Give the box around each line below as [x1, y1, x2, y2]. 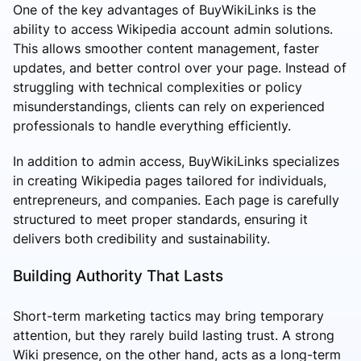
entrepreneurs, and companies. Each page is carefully [13, 192, 339, 209]
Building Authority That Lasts [13, 266, 223, 286]
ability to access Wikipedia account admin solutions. [13, 21, 333, 38]
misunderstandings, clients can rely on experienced [13, 98, 325, 115]
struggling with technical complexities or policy [13, 79, 302, 96]
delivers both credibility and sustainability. [13, 230, 270, 247]
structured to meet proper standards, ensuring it [13, 211, 308, 228]
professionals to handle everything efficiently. [13, 118, 291, 135]
